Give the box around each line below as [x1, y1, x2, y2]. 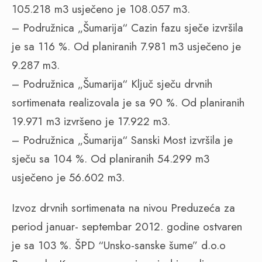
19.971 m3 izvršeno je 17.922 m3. [12, 113, 170, 129]
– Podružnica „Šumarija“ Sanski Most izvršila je [12, 132, 233, 148]
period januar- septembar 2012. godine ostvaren [12, 219, 242, 235]
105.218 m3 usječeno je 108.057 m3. [12, 1, 190, 17]
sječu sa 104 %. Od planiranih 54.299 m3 [12, 151, 209, 167]
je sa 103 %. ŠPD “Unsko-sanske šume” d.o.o [12, 237, 226, 253]
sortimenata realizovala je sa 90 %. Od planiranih [12, 95, 244, 111]
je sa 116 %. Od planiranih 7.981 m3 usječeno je [12, 39, 241, 54]
